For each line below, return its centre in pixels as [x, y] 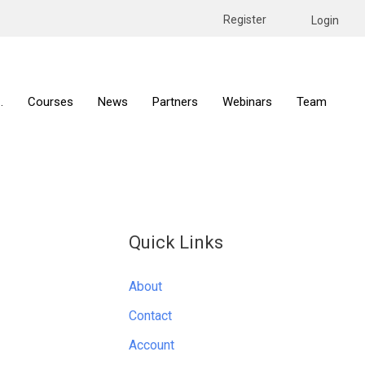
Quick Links [176, 242]
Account [152, 345]
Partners [175, 102]
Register [245, 20]
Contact [150, 316]
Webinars [247, 102]
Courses [51, 102]
